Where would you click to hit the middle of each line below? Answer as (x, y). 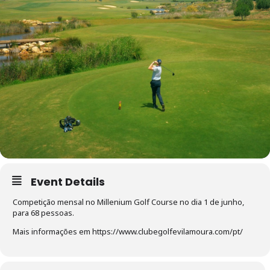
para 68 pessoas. (43, 213)
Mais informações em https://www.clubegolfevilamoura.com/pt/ (128, 231)
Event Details (68, 182)
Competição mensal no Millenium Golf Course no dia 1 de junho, (128, 202)
